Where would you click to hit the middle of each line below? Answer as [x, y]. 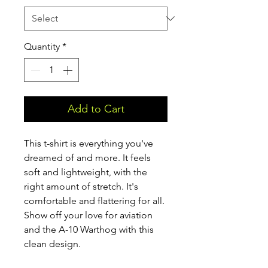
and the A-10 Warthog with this [89, 229]
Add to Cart [96, 109]
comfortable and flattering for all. [94, 201]
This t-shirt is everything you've [89, 143]
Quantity [42, 46]
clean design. [52, 244]
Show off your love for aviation [88, 215]
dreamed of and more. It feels [87, 158]
